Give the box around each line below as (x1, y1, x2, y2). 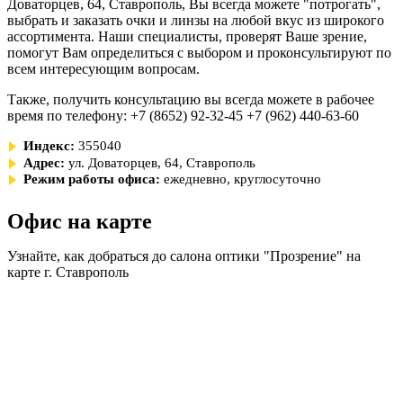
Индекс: (23, 139, 75, 153)
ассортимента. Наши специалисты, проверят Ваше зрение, (7, 29, 367, 44)
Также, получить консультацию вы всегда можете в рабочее (7, 92, 374, 107)
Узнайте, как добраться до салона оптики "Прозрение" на (7, 248, 361, 264)
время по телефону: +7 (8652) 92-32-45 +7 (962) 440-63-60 (7, 108, 359, 123)
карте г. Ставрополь (7, 264, 129, 280)
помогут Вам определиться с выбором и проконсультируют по (7, 45, 391, 60)
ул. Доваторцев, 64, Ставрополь (68, 155, 255, 170)
